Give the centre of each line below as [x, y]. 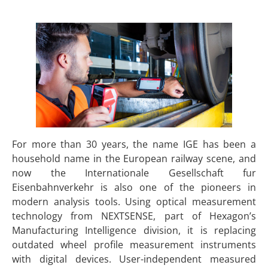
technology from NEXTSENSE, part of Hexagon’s [134, 216]
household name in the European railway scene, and [134, 159]
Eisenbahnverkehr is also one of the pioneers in [134, 187]
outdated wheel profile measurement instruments [134, 245]
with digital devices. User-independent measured [134, 259]
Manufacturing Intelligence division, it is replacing [134, 230]
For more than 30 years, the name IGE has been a [134, 144]
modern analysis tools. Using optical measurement [134, 202]
